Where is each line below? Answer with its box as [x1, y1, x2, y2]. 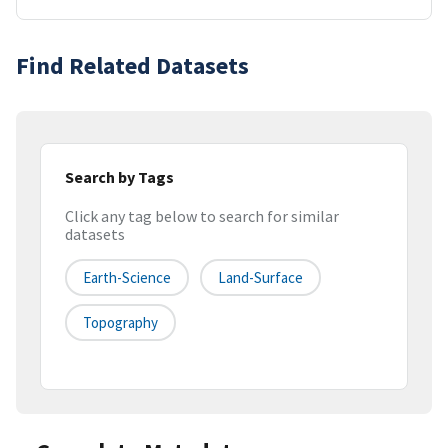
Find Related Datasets [16, 49, 249, 81]
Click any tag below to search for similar [65, 206, 339, 227]
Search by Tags [65, 166, 174, 187]
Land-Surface [218, 268, 303, 288]
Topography [83, 313, 158, 333]
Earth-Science [83, 268, 171, 288]
